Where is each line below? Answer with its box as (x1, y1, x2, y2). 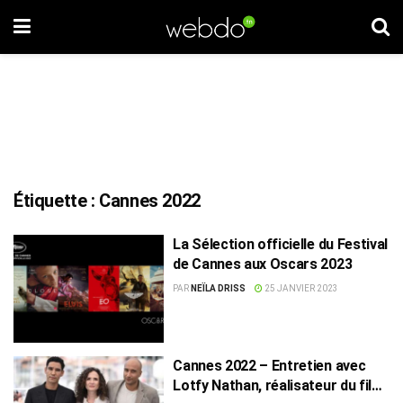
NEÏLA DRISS (191, 283, 246, 293)
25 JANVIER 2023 (263, 283, 339, 293)
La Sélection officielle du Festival (173, 236, 388, 253)
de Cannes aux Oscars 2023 (173, 255, 353, 273)
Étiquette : (13, 190, 100, 211)
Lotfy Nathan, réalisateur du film (173, 376, 384, 394)
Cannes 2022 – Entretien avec (173, 356, 272, 374)
